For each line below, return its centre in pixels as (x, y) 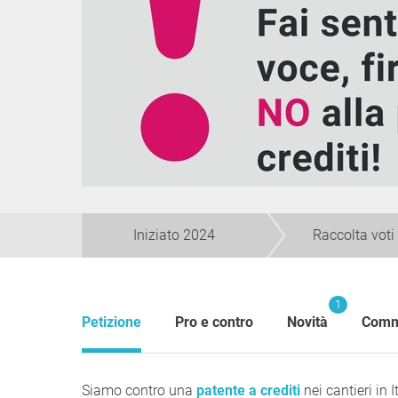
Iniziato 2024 (174, 235)
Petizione (111, 322)
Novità (307, 322)
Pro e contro (214, 322)
